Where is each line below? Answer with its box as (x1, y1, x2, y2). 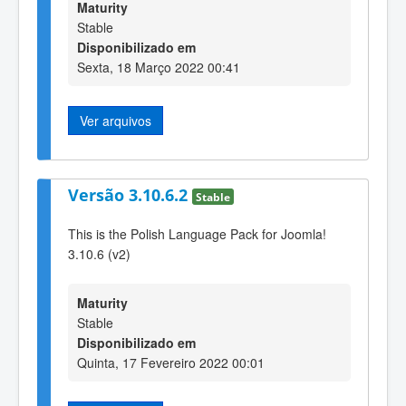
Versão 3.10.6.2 (68, 184, 192, 207)
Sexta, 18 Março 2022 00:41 (77, 57, 240, 76)
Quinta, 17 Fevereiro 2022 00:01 (77, 353, 265, 372)
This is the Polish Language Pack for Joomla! (68, 224, 326, 243)
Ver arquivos (80, 111, 151, 130)
